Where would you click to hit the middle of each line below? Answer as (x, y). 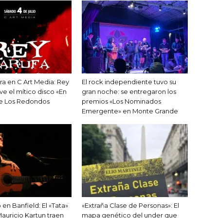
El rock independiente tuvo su (129, 82)
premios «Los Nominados (121, 101)
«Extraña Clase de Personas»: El (130, 205)
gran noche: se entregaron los (129, 91)
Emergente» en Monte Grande (130, 111)
